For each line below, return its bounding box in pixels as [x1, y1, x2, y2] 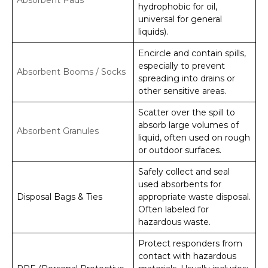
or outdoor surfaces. [138, 144, 221, 156]
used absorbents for [138, 178, 221, 190]
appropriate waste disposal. [138, 191, 251, 202]
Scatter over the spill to [138, 106, 235, 118]
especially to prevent [138, 60, 225, 71]
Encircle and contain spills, [138, 47, 246, 59]
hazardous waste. [138, 216, 211, 227]
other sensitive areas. [138, 85, 226, 96]
